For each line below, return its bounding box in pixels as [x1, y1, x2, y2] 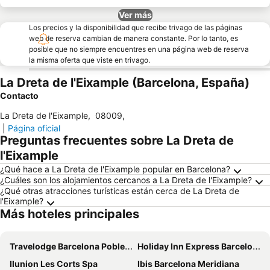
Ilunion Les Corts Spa [10, 259, 98, 269]
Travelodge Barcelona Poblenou [10, 241, 125, 251]
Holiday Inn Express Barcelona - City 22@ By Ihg [137, 241, 253, 251]
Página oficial [8, 123, 60, 133]
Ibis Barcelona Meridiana [137, 259, 239, 269]
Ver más [118, 10, 152, 20]
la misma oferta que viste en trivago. [29, 55, 150, 64]
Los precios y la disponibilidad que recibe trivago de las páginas [29, 23, 242, 32]
